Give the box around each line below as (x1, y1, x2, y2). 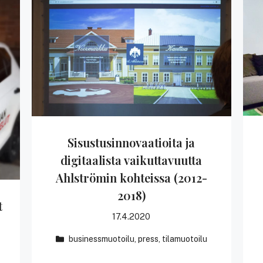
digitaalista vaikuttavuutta (60, 152, 203, 168)
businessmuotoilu (69, 234, 135, 244)
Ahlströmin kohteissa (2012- (55, 170, 207, 186)
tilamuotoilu (162, 234, 208, 244)
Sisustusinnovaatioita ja (68, 134, 195, 151)
